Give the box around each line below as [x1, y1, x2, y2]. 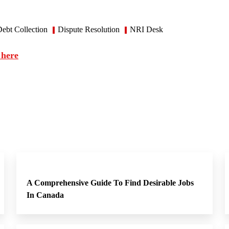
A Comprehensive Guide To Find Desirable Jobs [27, 178, 194, 187]
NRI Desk [130, 25, 163, 34]
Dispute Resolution [58, 25, 120, 34]
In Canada [27, 191, 64, 199]
